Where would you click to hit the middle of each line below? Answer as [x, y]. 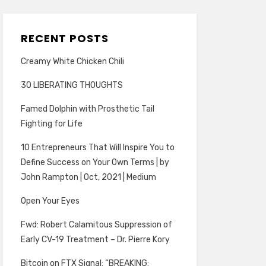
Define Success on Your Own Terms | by [95, 162]
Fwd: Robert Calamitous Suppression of [96, 225]
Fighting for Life [51, 124]
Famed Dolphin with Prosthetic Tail [87, 109]
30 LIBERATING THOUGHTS [72, 85]
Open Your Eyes [50, 201]
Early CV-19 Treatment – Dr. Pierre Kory [95, 240]
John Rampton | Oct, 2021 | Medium [88, 177]
